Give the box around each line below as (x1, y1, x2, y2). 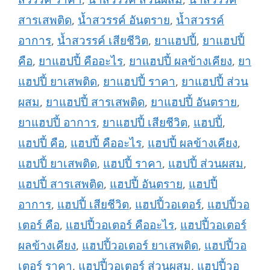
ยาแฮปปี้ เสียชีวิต (102, 114, 187, 130)
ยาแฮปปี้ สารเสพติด (46, 93, 145, 110)
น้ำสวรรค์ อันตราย (78, 11, 170, 28)
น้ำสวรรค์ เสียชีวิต (57, 32, 148, 48)
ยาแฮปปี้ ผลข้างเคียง (129, 52, 232, 69)
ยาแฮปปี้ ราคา (103, 73, 175, 89)
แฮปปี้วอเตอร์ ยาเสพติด (82, 237, 198, 253)
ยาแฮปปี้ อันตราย (151, 93, 237, 110)
